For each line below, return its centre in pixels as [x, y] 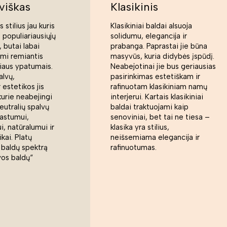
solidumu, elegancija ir [149, 36]
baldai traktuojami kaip [149, 107]
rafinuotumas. [135, 148]
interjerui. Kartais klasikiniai [157, 97]
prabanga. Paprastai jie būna [159, 46]
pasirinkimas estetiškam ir [155, 77]
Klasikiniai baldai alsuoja [151, 26]
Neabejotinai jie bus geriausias [163, 67]
